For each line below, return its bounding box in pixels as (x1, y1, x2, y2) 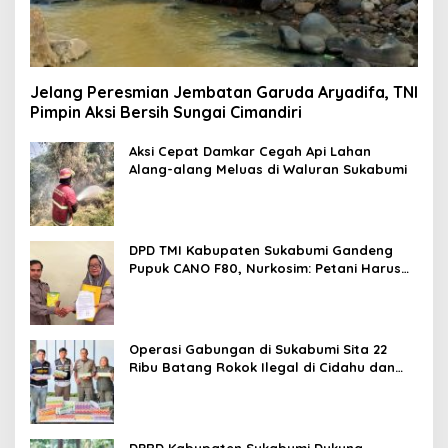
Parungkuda (129, 377, 210, 394)
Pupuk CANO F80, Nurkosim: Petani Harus (129, 260, 401, 277)
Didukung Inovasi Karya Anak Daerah (129, 278, 374, 295)
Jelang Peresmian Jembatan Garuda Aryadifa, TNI (30, 82, 418, 103)
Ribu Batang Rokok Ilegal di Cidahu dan (129, 359, 395, 376)
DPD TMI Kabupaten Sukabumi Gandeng (129, 242, 393, 259)
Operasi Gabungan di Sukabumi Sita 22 (129, 341, 387, 358)
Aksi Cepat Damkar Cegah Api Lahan (129, 143, 371, 160)
